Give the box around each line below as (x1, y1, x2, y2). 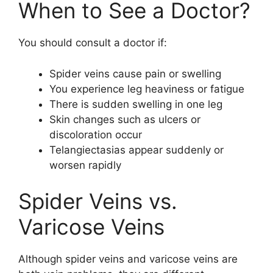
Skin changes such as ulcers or (49, 113, 200, 126)
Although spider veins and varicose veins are (18, 253, 238, 265)
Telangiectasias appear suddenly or (49, 143, 224, 156)
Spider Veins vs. (18, 188, 177, 214)
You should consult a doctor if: (18, 37, 167, 49)
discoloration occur (49, 128, 142, 141)
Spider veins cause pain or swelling (49, 67, 221, 80)
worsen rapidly (49, 158, 121, 171)
